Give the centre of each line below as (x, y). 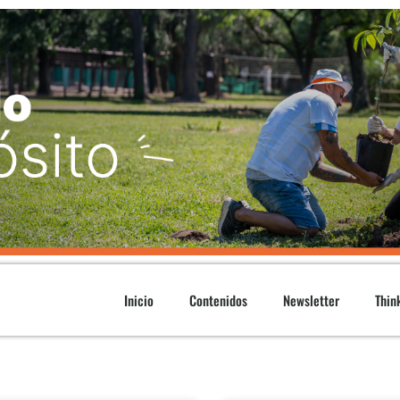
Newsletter (312, 300)
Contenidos (219, 300)
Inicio (139, 300)
